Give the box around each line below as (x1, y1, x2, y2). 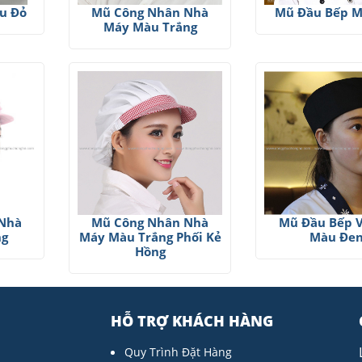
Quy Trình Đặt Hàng (124, 344, 232, 360)
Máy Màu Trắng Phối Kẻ (78, 229, 221, 246)
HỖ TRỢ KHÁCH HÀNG (110, 311, 273, 331)
